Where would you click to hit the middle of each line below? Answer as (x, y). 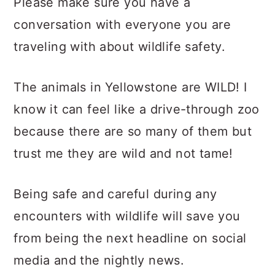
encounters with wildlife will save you (127, 216)
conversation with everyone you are (122, 25)
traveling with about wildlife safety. (120, 47)
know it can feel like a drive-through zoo (137, 109)
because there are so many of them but (133, 131)
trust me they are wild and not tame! (123, 153)
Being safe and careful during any (115, 194)
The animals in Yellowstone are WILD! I (130, 87)
